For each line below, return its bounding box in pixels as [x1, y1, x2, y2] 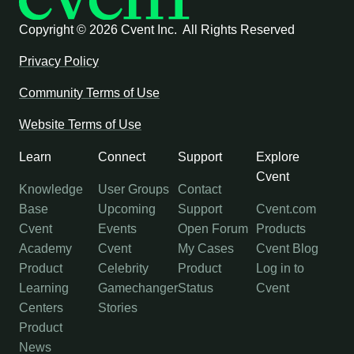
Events [97, 221, 137, 235]
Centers [19, 300, 63, 314]
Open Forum [177, 221, 248, 235]
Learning [19, 281, 69, 295]
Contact [177, 182, 221, 196]
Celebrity [97, 261, 149, 275]
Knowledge [19, 182, 83, 196]
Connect [97, 149, 145, 164]
